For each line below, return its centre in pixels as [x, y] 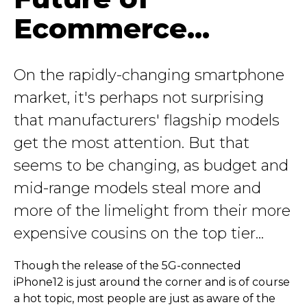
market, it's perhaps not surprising [139, 97]
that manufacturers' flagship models [147, 120]
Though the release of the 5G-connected [127, 265]
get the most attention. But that [132, 143]
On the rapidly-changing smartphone [149, 75]
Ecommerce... [112, 29]
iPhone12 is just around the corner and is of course [152, 282]
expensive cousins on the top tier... [139, 233]
